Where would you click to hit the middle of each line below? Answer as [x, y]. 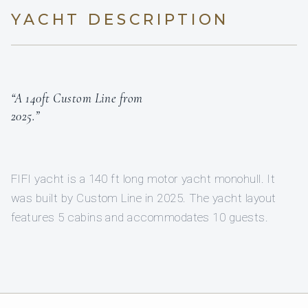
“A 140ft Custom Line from [77, 98]
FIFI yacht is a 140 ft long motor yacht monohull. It [143, 179]
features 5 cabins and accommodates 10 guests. [140, 218]
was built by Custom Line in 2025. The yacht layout [144, 198]
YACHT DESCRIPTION [120, 20]
